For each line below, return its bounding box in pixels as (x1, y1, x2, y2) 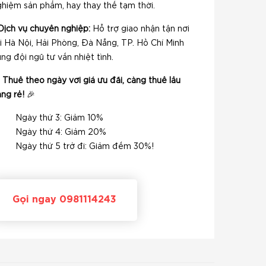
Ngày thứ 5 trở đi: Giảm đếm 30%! (15, 143, 154, 150)
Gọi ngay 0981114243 (12, 195, 116, 204)
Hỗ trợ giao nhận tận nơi (90, 26, 189, 33)
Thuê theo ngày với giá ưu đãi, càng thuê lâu (2, 77, 180, 84)
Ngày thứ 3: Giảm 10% (15, 115, 103, 122)
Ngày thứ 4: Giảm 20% (15, 129, 106, 136)
